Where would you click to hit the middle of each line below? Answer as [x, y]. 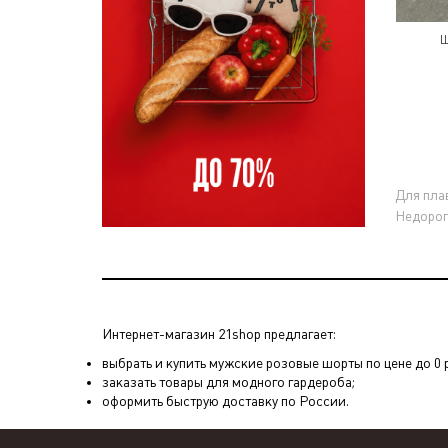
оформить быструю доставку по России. [225, 401]
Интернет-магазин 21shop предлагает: [219, 334]
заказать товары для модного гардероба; [228, 382]
